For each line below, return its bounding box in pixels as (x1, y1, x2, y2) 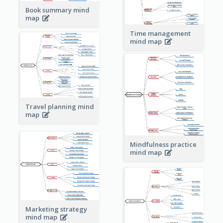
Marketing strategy (25, 204, 87, 214)
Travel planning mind (25, 102, 94, 111)
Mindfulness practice (129, 139, 197, 149)
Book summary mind (25, 5, 90, 14)
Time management (129, 28, 191, 38)
